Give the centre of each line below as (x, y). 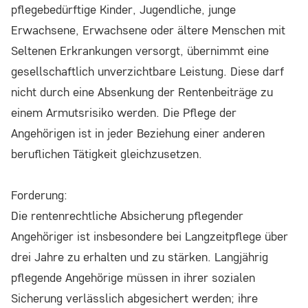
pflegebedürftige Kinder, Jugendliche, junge (123, 10)
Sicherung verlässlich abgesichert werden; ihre (134, 298)
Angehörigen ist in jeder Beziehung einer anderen (138, 133)
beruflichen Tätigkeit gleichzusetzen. (110, 154)
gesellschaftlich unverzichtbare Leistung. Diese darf (147, 71)
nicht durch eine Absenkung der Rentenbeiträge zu (142, 92)
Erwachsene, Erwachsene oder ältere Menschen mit (148, 30)
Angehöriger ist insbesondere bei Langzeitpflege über (150, 236)
